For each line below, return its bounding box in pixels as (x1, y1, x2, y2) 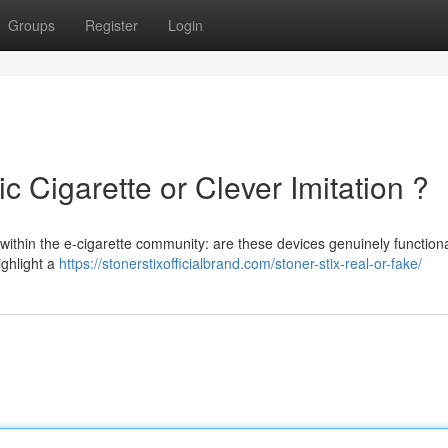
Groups (8, 15, 55, 35)
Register (85, 15, 138, 35)
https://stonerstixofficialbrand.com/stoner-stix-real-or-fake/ (59, 253, 422, 273)
